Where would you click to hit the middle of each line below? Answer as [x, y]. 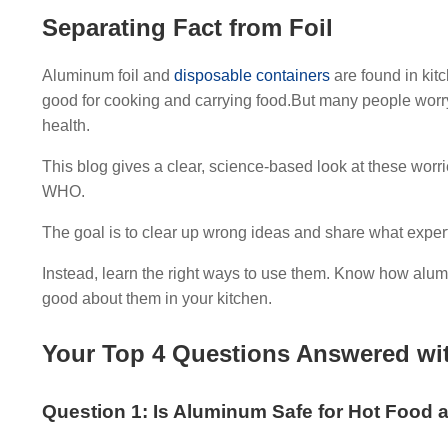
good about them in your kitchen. [157, 298]
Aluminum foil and [108, 75]
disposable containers [252, 75]
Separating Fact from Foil [187, 27]
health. [66, 125]
